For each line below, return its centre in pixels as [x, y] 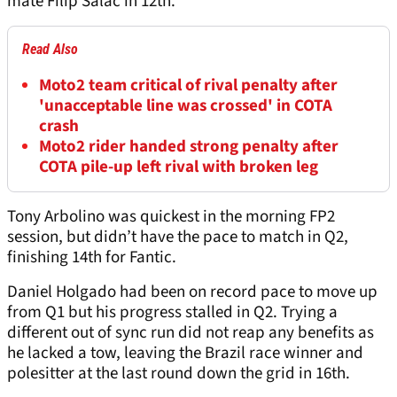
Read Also [50, 50]
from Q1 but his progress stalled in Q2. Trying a [172, 313]
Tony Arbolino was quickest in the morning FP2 [171, 217]
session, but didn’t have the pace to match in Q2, [178, 237]
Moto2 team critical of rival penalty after [188, 86]
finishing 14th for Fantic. [92, 258]
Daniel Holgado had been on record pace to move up [192, 292]
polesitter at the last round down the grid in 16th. [179, 374]
